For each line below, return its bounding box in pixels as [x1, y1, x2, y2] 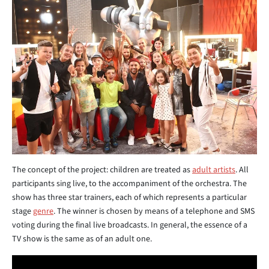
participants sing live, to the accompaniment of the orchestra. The [12, 177, 247, 190]
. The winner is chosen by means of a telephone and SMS [53, 205, 255, 217]
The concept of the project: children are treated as [12, 163, 192, 176]
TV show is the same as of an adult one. [12, 232, 152, 245]
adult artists [192, 163, 235, 176]
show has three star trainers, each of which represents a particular [12, 191, 247, 204]
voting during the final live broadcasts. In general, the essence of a [12, 219, 247, 231]
